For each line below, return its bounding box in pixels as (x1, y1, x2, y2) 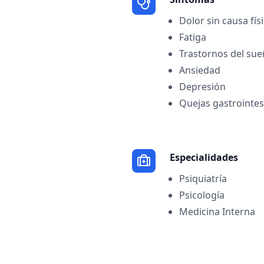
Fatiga (179, 31, 206, 44)
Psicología (179, 189, 225, 202)
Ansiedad (179, 64, 220, 77)
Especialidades (170, 151, 238, 164)
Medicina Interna (179, 205, 255, 218)
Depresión (179, 80, 226, 93)
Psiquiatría (179, 172, 227, 185)
